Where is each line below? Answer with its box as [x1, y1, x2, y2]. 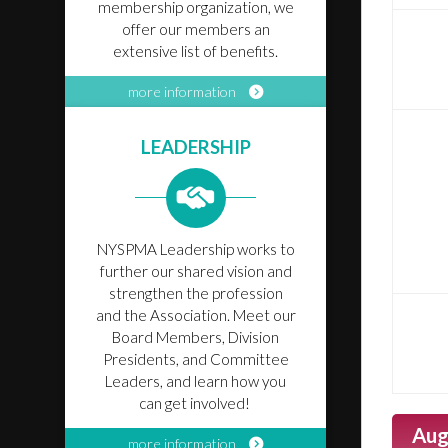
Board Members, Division [112, 328, 279, 346]
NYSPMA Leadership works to [96, 240, 295, 258]
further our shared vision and [99, 262, 292, 280]
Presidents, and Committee [102, 350, 289, 368]
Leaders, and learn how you [105, 372, 286, 390]
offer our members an [121, 20, 270, 38]
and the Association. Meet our [95, 306, 296, 324]
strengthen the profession [108, 284, 283, 302]
